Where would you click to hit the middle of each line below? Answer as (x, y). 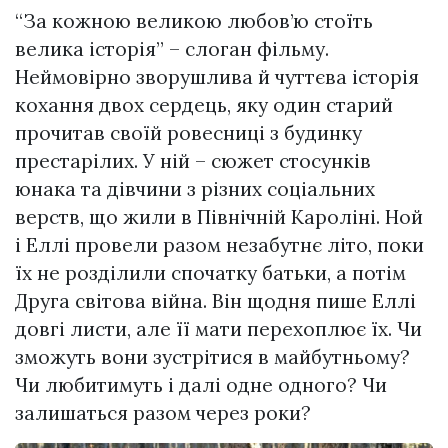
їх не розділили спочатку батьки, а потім (210, 273)
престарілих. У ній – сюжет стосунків (193, 161)
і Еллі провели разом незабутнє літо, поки (219, 245)
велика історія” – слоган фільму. (172, 49)
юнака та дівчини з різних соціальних (195, 189)
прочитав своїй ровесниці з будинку (188, 133)
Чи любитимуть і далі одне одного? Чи (201, 385)
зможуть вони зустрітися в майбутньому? (212, 357)
